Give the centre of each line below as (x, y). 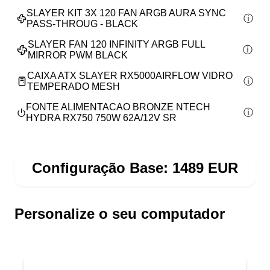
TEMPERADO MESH (73, 86)
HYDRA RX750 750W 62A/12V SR (102, 118)
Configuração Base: (100, 168)
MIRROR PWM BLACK (78, 55)
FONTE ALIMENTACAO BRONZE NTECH (118, 107)
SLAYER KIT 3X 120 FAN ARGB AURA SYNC (127, 13)
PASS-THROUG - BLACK (83, 24)
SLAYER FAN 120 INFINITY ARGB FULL (116, 44)
